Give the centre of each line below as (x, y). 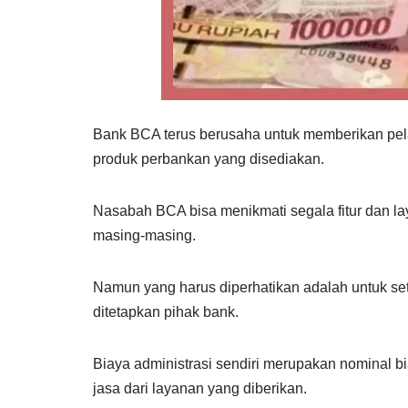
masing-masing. (144, 235)
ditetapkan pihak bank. (166, 312)
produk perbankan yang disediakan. (209, 159)
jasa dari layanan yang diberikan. (200, 388)
